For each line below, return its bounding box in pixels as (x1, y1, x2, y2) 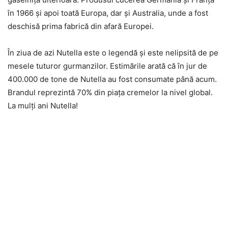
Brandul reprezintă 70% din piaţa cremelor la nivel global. (8, 88, 213, 98)
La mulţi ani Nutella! (8, 101, 78, 111)
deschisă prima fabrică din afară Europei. (8, 21, 154, 32)
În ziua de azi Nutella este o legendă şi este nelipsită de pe (8, 48, 218, 58)
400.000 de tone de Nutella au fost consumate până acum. (8, 74, 217, 84)
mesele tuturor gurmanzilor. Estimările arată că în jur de (8, 61, 207, 71)
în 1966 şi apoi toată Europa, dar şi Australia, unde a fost (8, 8, 208, 18)
